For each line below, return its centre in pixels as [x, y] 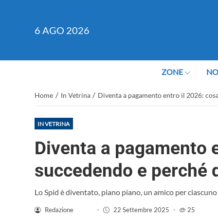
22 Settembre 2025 [141, 209]
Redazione [59, 209]
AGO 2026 [66, 30]
